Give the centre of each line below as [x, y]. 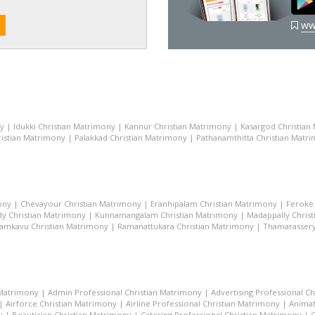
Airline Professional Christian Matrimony [203, 303]
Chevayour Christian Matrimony [81, 204]
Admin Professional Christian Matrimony [125, 292]
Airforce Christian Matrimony [61, 303]
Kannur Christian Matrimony [178, 126]
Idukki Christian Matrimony [64, 126]
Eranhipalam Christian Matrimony [214, 204]
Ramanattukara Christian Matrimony [186, 226]
